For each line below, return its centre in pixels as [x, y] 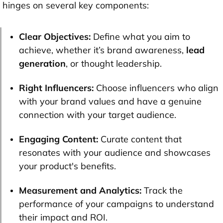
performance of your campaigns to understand [116, 204]
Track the [163, 190]
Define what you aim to [142, 36]
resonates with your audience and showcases [115, 152]
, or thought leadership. [114, 63]
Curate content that [141, 139]
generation [42, 63]
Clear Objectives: [56, 36]
